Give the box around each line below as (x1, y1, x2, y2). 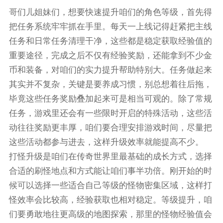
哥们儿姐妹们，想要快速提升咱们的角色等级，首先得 (8, 7, 212, 17)
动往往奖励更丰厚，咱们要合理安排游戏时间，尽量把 (8, 122, 212, 132)
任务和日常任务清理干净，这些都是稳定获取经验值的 (8, 36, 212, 46)
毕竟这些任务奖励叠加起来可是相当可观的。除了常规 (8, 94, 212, 104)
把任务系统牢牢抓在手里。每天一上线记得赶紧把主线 (8, 21, 212, 31)
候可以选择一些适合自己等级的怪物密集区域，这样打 (8, 180, 212, 190)
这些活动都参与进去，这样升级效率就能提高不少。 (8, 137, 204, 147)
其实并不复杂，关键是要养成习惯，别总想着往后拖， (8, 79, 212, 89)
